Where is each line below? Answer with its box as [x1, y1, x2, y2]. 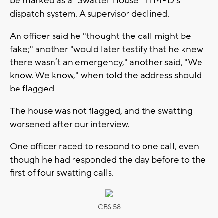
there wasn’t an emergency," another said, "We [10, 56, 202, 68]
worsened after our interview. [10, 118, 130, 130]
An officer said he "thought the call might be [10, 30, 191, 42]
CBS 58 [97, 202, 121, 212]
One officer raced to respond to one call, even [10, 140, 199, 152]
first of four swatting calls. [10, 166, 116, 179]
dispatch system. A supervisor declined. [10, 7, 169, 19]
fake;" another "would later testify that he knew [10, 43, 203, 55]
